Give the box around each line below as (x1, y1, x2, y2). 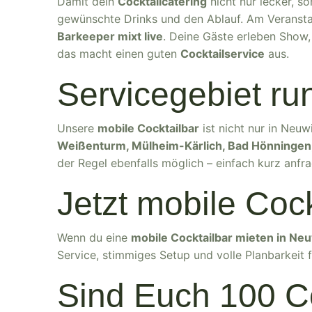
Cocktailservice (180, 47, 265, 61)
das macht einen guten (57, 47, 180, 61)
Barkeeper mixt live (57, 29, 163, 43)
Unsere (57, 121, 97, 135)
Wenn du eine (57, 231, 131, 244)
